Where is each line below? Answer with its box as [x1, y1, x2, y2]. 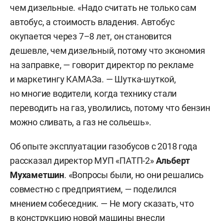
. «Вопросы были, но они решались [64, 169, 204, 180]
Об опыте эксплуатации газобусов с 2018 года [10, 141, 197, 151]
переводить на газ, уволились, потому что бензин [10, 102, 210, 113]
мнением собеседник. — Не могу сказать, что [10, 198, 194, 209]
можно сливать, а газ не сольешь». [10, 116, 151, 127]
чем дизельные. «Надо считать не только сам [10, 2, 196, 13]
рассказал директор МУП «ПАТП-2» [10, 155, 156, 166]
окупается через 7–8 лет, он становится [10, 31, 172, 41]
